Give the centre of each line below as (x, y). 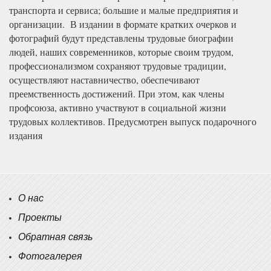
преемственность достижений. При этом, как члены (117, 94)
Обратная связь (55, 237)
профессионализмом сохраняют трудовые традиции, (118, 66)
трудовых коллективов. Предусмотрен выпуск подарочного (133, 122)
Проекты (40, 218)
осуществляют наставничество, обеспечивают (104, 80)
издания (26, 135)
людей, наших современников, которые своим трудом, (121, 52)
